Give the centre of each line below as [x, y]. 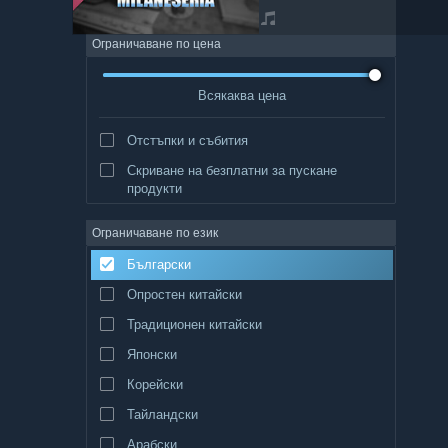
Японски [151, 353]
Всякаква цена [242, 94]
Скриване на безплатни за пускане [231, 169]
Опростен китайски [184, 293]
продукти [154, 187]
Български [158, 263]
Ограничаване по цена [156, 43]
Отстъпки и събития [187, 139]
